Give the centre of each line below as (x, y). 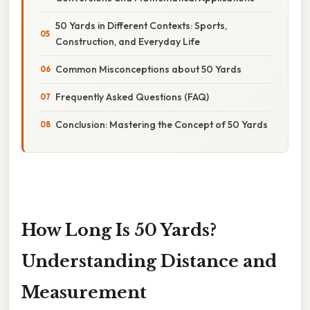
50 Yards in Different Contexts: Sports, (141, 25)
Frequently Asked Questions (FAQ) (132, 97)
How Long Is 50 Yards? (119, 230)
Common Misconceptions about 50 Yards (148, 69)
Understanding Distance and (149, 261)
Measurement (84, 292)
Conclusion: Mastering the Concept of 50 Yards (162, 124)
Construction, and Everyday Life (128, 41)
